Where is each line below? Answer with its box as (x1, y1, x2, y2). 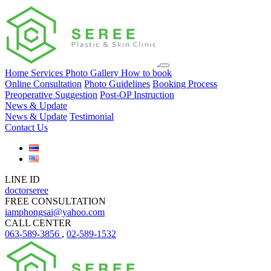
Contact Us (5, 122, 48, 132)
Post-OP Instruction (100, 90, 174, 100)
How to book (121, 68, 172, 78)
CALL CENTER (5, 218, 71, 228)
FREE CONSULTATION (5, 196, 106, 206)
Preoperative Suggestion (5, 90, 97, 100)
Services (31, 68, 63, 78)
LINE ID (5, 174, 40, 184)
